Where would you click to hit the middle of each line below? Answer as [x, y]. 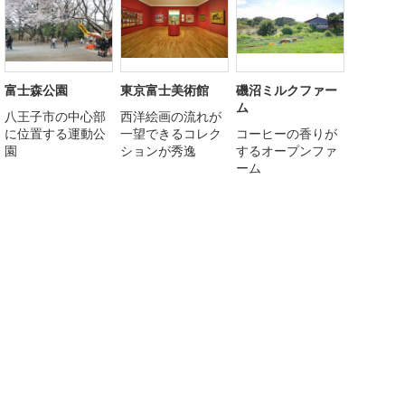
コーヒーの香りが [287, 133]
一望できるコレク [171, 133]
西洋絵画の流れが [171, 116]
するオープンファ [287, 150]
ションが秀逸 [158, 150]
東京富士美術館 [165, 89]
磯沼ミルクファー [287, 89]
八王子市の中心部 [55, 116]
